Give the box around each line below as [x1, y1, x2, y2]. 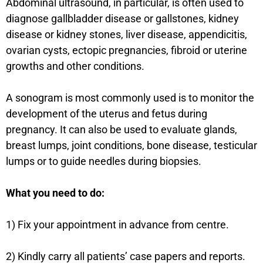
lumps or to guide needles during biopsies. [6, 154, 201, 167]
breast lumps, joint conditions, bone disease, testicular [6, 139, 257, 151]
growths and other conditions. [6, 59, 144, 72]
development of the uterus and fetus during [6, 107, 207, 120]
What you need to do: [6, 186, 104, 199]
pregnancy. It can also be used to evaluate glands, [6, 123, 237, 136]
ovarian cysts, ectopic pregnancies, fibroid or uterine [6, 43, 247, 56]
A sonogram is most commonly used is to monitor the [6, 91, 254, 104]
